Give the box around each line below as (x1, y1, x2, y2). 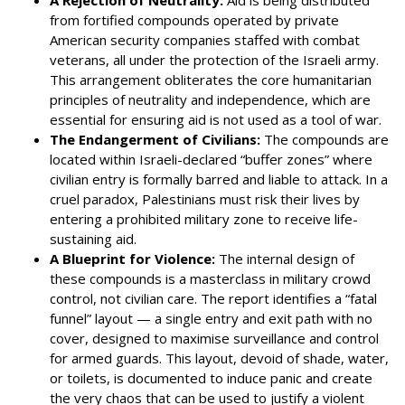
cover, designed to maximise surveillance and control (50, 328, 379, 347)
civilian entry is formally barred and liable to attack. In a (50, 169, 388, 188)
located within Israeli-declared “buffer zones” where (50, 149, 372, 168)
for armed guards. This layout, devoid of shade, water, (50, 348, 389, 367)
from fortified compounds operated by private (50, 10, 339, 29)
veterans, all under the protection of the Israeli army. (50, 50, 379, 69)
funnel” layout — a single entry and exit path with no (50, 308, 372, 327)
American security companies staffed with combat (50, 30, 360, 49)
